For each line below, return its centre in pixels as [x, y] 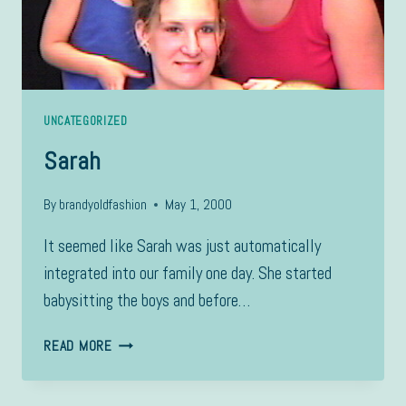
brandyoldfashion [103, 205]
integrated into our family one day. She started [188, 274]
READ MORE [78, 346]
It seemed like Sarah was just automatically [182, 246]
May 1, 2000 [199, 205]
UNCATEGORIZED [86, 121]
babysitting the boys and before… [147, 301]
